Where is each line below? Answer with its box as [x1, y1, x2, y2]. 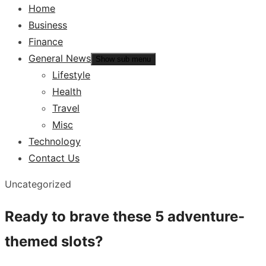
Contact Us [28, 152, 80, 164]
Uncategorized [5, 178, 71, 190]
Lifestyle [52, 69, 90, 81]
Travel [52, 102, 80, 114]
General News [28, 52, 91, 64]
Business [28, 19, 67, 31]
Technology [28, 135, 81, 147]
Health [52, 85, 81, 97]
